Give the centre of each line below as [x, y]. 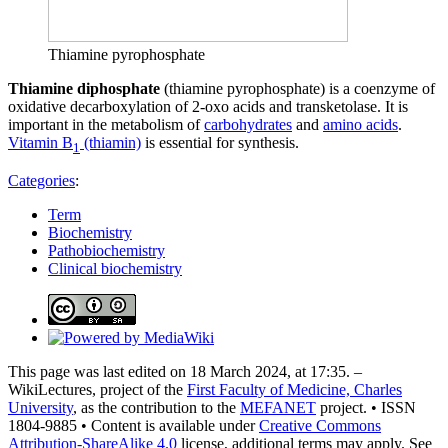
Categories [41, 180]
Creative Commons [320, 425]
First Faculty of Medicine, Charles [294, 389]
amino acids [360, 124]
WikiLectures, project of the [97, 389]
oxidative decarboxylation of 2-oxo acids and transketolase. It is [208, 106]
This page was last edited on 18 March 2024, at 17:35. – [185, 371]
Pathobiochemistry [106, 250]
